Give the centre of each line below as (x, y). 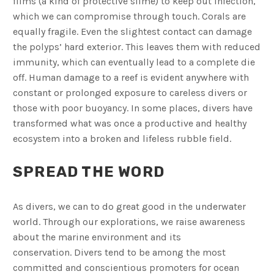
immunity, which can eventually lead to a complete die (134, 62)
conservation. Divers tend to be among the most (119, 253)
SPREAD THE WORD (89, 172)
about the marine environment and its (97, 237)
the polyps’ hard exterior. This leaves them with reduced (137, 46)
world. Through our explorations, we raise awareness (129, 222)
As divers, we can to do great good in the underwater (129, 207)
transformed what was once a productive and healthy (130, 123)
